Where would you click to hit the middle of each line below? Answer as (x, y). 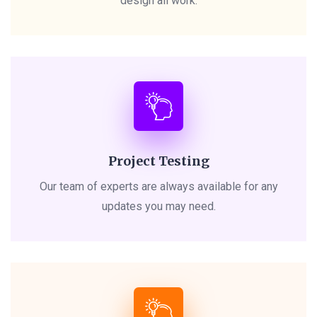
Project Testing (158, 161)
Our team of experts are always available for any (158, 187)
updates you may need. (158, 207)
